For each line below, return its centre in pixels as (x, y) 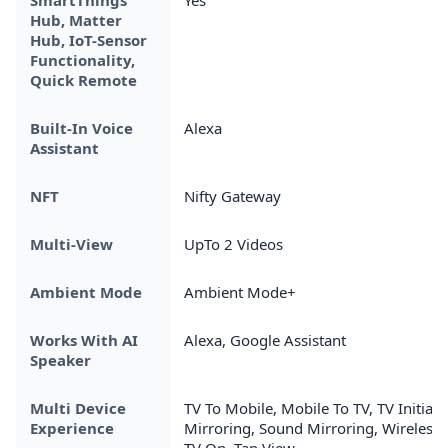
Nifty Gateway (232, 195)
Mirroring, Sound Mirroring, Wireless (312, 427)
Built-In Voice (81, 127)
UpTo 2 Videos (233, 243)
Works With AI (84, 339)
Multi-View (71, 243)
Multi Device (78, 407)
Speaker (60, 359)
